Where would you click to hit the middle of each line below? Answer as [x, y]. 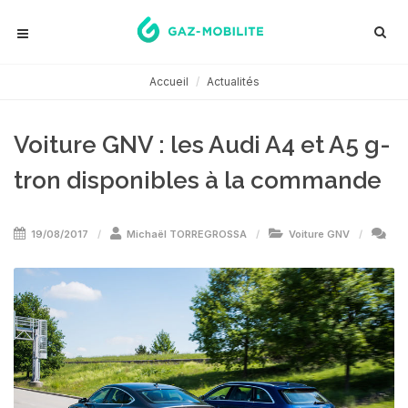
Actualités [233, 82]
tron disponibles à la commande [198, 180]
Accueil [168, 82]
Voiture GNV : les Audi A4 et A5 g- [202, 145]
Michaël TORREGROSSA [187, 234]
